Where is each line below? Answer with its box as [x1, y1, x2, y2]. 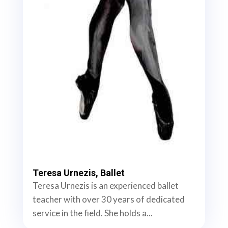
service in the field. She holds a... [32, 208, 153, 219]
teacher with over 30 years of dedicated [32, 194, 185, 205]
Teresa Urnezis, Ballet [32, 167, 125, 179]
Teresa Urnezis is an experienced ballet [32, 180, 179, 191]
